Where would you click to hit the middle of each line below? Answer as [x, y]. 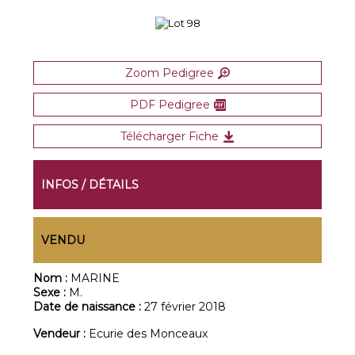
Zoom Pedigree [170, 73]
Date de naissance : [89, 307]
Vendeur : [61, 334]
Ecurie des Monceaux [149, 334]
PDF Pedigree [170, 105]
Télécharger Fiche [170, 136]
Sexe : [52, 292]
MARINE [95, 278]
